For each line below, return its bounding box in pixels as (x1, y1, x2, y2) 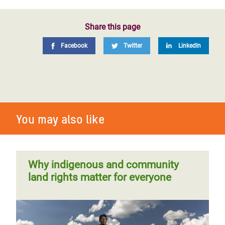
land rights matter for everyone (28, 171, 171, 183)
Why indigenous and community (28, 159, 179, 171)
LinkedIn (178, 42, 201, 49)
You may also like (16, 112, 105, 127)
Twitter (124, 42, 142, 49)
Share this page (85, 22, 140, 32)
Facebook (61, 42, 87, 49)
